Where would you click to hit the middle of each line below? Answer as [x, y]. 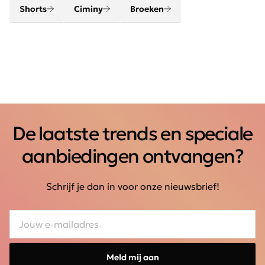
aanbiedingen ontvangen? [132, 156]
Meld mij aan [132, 258]
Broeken [147, 9]
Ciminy [88, 9]
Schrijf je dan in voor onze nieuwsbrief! [132, 187]
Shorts [33, 9]
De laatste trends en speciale [132, 134]
